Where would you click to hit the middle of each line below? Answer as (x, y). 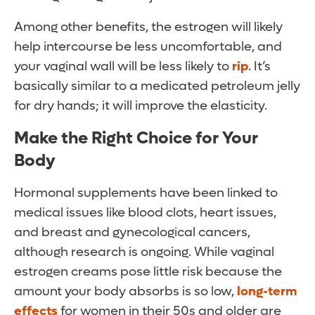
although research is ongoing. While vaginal (144, 252)
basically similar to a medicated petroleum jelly (157, 86)
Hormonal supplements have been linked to (146, 193)
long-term (267, 292)
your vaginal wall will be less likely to (123, 67)
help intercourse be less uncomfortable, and (148, 47)
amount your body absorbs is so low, (126, 292)
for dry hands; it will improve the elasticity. (141, 106)
